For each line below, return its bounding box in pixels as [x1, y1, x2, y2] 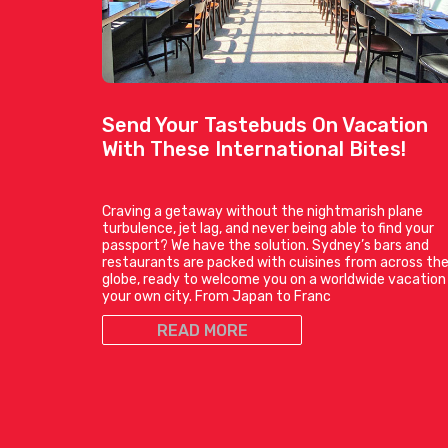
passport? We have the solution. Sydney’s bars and [102, 237, 429, 255]
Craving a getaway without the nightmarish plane [102, 203, 423, 221]
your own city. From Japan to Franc [102, 288, 331, 306]
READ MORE [156, 321, 248, 341]
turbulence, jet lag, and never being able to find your [102, 220, 434, 238]
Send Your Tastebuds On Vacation [102, 113, 428, 138]
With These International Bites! [102, 137, 406, 162]
